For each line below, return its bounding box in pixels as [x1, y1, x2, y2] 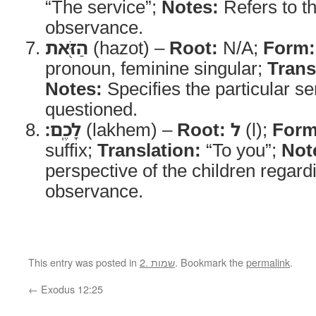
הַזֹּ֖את [45, 35, 88, 59]
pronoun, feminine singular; [45, 56, 267, 80]
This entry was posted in [28, 255, 140, 269]
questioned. [45, 97, 138, 121]
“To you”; [201, 138, 281, 162]
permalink [246, 255, 290, 269]
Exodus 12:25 [38, 281, 103, 296]
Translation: [97, 138, 201, 162]
